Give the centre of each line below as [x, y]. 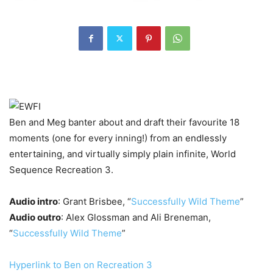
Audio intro [34, 201]
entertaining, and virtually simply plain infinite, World [122, 154]
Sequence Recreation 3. [61, 169]
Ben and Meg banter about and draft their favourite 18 [124, 122]
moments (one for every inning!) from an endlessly [118, 138]
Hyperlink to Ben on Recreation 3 [81, 264]
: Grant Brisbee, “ [94, 201]
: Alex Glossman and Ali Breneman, [136, 217]
